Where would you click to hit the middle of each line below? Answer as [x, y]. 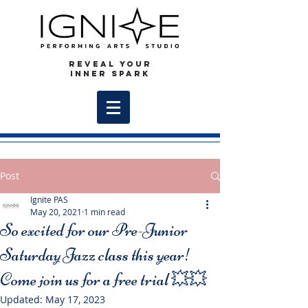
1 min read [104, 212]
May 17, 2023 [75, 299]
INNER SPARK [110, 74]
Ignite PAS [49, 199]
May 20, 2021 [56, 212]
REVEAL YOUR [110, 64]
